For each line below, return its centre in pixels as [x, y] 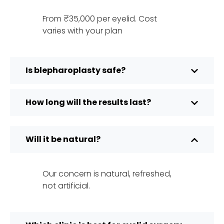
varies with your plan [82, 31]
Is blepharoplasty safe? [75, 70]
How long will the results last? [88, 102]
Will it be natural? [63, 139]
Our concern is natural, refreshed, [107, 174]
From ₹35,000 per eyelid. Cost [100, 19]
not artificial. [66, 186]
